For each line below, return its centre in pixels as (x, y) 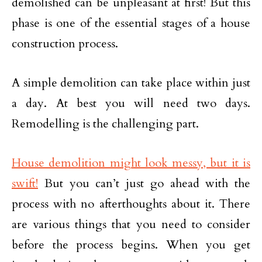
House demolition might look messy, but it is (131, 163)
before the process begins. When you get (131, 245)
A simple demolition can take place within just (131, 83)
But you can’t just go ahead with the (144, 183)
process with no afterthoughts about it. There (131, 204)
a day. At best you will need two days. (131, 103)
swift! (25, 183)
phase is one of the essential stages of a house (131, 23)
